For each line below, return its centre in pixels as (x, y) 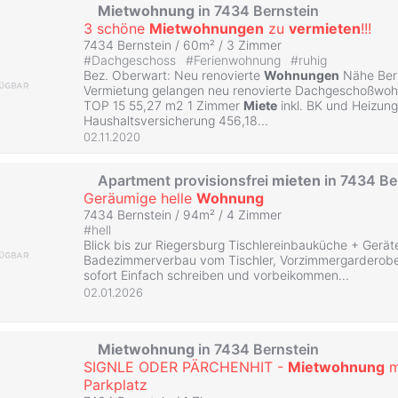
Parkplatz (115, 385)
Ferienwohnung (239, 60)
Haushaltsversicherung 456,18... (176, 120)
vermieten (325, 28)
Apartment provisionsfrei (185, 181)
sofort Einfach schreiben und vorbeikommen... (216, 275)
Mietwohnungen (207, 28)
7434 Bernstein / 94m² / (155, 215)
